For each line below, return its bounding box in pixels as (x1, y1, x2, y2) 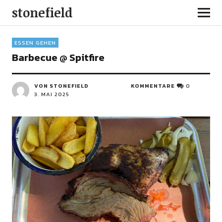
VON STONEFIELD (34, 82, 89, 90)
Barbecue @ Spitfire (11, 50, 105, 65)
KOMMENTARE (131, 82, 175, 90)
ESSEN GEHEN (14, 39, 56, 47)
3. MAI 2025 (34, 90, 69, 98)
